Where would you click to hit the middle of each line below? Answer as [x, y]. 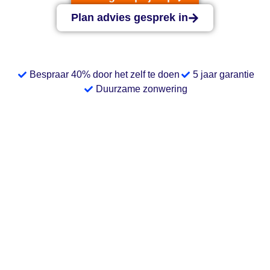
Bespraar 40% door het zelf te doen [104, 75]
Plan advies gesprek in [130, 18]
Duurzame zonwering [142, 89]
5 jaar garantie [224, 75]
